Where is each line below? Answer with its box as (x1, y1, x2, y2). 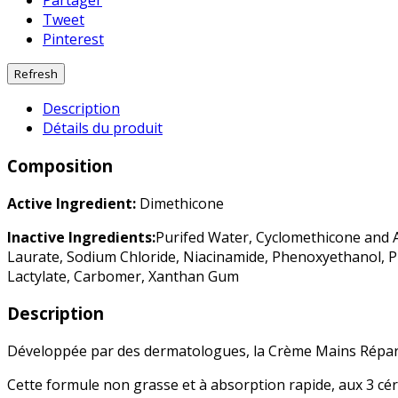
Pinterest (43, 29, 104, 50)
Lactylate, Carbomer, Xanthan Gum (7, 266, 239, 286)
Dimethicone (136, 193, 224, 213)
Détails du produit (43, 118, 163, 139)
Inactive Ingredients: (7, 227, 155, 247)
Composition (7, 155, 113, 178)
